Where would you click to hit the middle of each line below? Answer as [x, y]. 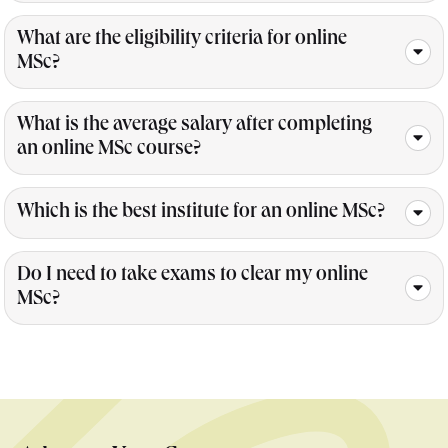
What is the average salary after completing [194, 126]
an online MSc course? [109, 150]
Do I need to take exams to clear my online [192, 276]
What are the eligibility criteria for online [182, 40]
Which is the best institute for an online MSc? [201, 213]
